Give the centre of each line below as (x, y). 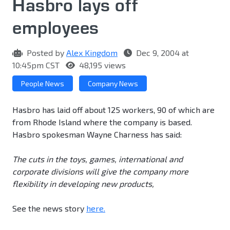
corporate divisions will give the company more (100, 171)
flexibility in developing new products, (83, 184)
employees (56, 27)
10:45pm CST (37, 65)
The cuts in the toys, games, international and (98, 159)
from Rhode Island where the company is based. (102, 122)
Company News (113, 84)
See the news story (49, 208)
